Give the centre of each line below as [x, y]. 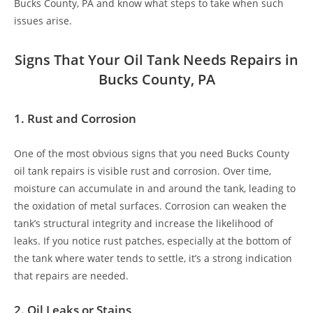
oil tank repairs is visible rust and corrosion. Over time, [143, 170]
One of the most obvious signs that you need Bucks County [152, 153]
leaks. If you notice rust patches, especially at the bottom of [153, 240]
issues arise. [43, 21]
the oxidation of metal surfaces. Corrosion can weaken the [150, 205]
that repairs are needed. [71, 275]
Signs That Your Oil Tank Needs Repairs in [156, 60]
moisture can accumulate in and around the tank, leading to [155, 188]
